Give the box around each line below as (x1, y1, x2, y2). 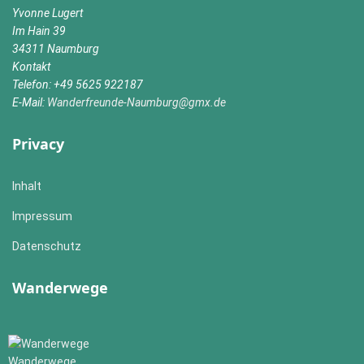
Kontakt (12, 60, 50, 73)
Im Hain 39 (12, 24, 66, 37)
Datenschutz (12, 240, 81, 253)
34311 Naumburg (12, 42, 99, 55)
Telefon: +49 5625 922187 (12, 78, 143, 91)
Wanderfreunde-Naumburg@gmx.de (47, 96, 226, 109)
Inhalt (12, 180, 41, 193)
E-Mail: (12, 96, 47, 109)
